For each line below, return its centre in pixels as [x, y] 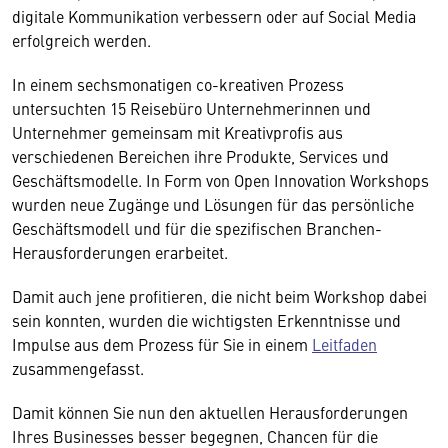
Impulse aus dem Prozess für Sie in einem [162, 343]
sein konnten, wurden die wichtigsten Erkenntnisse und [206, 319]
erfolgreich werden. [81, 39]
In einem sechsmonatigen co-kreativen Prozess [178, 83]
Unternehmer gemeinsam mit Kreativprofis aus [177, 131]
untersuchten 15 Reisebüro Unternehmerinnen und [191, 107]
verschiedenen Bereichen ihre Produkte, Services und [200, 155]
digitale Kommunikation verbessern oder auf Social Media [214, 15]
